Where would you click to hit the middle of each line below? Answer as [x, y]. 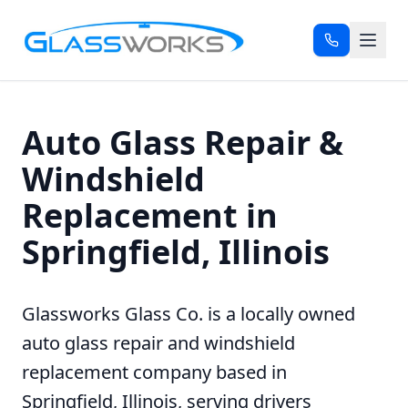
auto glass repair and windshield [158, 343]
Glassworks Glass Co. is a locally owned [189, 314]
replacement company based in [154, 372]
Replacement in [150, 215]
